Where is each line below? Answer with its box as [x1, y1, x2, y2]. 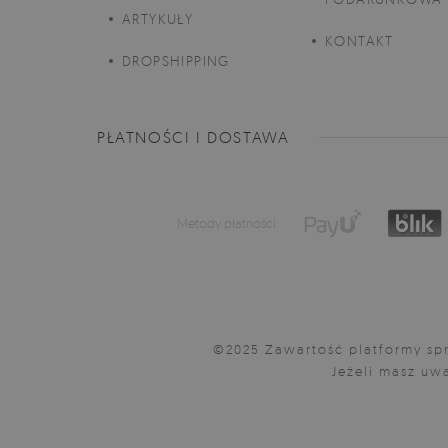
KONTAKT [325, 32, 394, 49]
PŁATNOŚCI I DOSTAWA [97, 127, 290, 147]
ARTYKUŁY [122, 10, 194, 27]
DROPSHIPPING [122, 52, 230, 69]
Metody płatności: [177, 215, 280, 231]
